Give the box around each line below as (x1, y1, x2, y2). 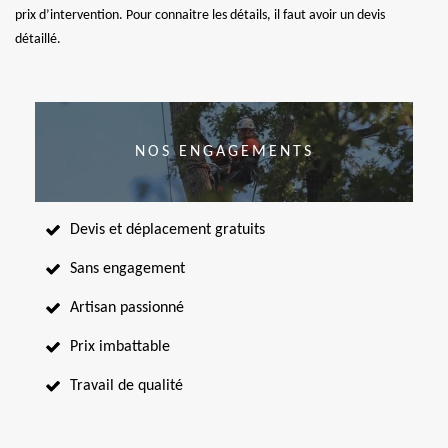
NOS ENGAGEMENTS (134, 144, 314, 161)
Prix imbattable (70, 339, 170, 356)
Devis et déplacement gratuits (70, 222, 265, 239)
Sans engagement (70, 261, 185, 278)
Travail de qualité (70, 378, 183, 395)
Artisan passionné (70, 300, 184, 317)
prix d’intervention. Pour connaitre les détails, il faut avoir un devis (15, 8, 385, 24)
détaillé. (15, 32, 61, 48)
